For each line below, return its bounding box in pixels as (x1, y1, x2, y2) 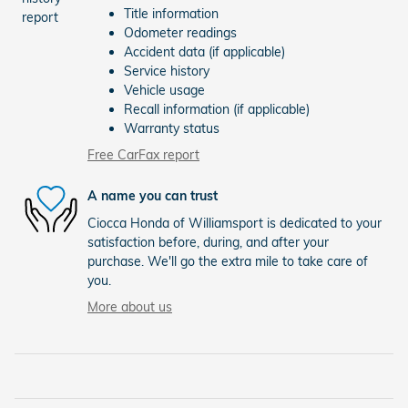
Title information (124, 5, 219, 22)
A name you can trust (87, 188, 218, 204)
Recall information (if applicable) (124, 100, 310, 117)
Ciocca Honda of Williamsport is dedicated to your (87, 214, 382, 231)
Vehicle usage (124, 81, 205, 98)
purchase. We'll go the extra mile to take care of (87, 252, 368, 270)
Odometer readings (124, 24, 237, 41)
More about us (87, 298, 172, 315)
